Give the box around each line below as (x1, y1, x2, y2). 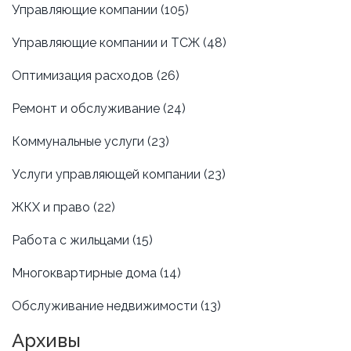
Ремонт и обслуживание (12, 100, 163, 116)
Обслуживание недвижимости (12, 298, 201, 313)
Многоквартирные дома (12, 265, 160, 280)
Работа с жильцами (12, 232, 132, 248)
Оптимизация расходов (12, 67, 157, 83)
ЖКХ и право (12, 199, 93, 215)
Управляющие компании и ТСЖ (12, 34, 203, 50)
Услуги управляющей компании (12, 166, 204, 182)
